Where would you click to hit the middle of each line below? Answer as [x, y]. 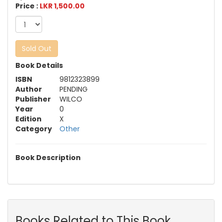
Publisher [33, 99]
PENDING [74, 89]
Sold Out [37, 49]
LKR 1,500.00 [62, 6]
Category [34, 129]
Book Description [48, 158]
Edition [28, 119]
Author [29, 89]
